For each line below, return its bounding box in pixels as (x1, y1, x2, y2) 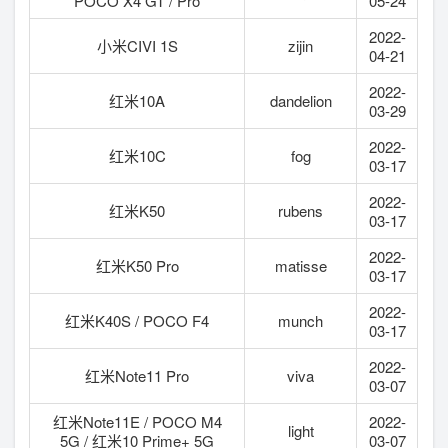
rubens (278, 199, 324, 221)
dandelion (269, 89, 332, 111)
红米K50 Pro (95, 254, 179, 276)
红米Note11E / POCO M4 (52, 410, 222, 432)
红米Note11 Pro (85, 364, 190, 386)
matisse (274, 254, 327, 276)
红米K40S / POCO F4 (65, 309, 210, 331)
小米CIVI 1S (96, 34, 178, 56)
